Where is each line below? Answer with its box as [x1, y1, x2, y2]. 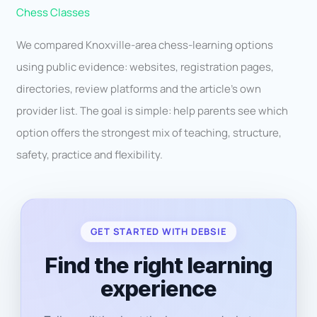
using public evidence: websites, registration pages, [16, 59, 275, 74]
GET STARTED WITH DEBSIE [90, 224, 227, 238]
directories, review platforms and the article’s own [16, 81, 262, 96]
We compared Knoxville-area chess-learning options [16, 37, 274, 52]
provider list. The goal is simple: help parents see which [16, 103, 289, 118]
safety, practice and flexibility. [16, 146, 163, 162]
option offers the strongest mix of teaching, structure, [16, 125, 282, 140]
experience [100, 275, 217, 301]
